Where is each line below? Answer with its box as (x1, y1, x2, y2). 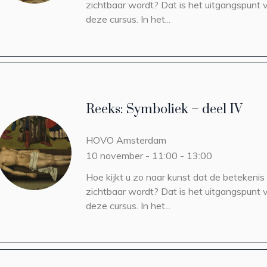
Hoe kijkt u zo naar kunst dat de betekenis (86, 171, 265, 183)
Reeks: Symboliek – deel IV (86, 101, 243, 117)
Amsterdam (116, 134, 166, 146)
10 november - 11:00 (86, 150, 178, 162)
